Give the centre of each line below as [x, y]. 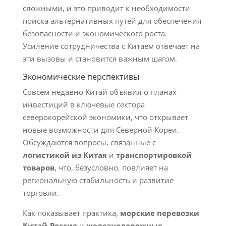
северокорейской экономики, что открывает [105, 117]
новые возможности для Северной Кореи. [101, 130]
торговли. [41, 193]
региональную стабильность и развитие [98, 180]
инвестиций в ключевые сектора [83, 104]
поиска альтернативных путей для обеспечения [112, 21]
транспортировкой [154, 155]
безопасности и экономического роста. [95, 33]
